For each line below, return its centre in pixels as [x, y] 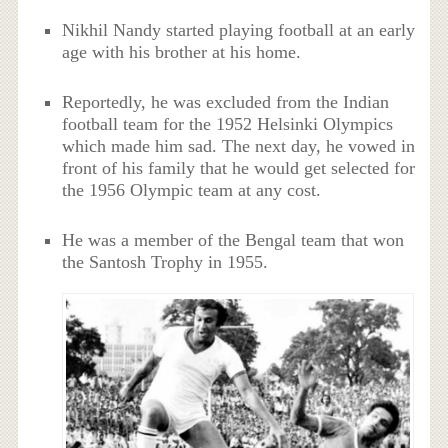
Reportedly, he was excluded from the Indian [226, 101]
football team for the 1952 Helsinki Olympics [228, 123]
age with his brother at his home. [182, 51]
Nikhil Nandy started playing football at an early [239, 29]
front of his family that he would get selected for [239, 167]
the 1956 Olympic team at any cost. [192, 189]
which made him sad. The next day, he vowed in [239, 145]
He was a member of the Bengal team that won [233, 240]
